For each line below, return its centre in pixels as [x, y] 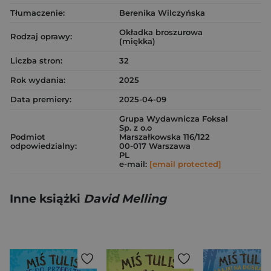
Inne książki [47, 199]
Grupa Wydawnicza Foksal [174, 119]
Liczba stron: [36, 60]
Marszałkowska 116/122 [165, 137]
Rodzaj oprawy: [41, 36]
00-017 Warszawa [155, 146]
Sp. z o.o [135, 128]
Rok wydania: [38, 80]
